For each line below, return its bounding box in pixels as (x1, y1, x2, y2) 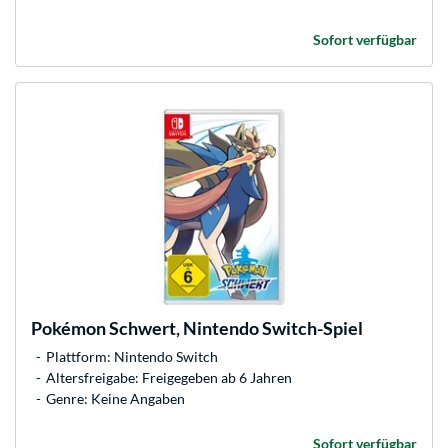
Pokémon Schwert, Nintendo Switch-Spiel (31, 316, 363, 339)
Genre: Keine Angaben (46, 389, 185, 407)
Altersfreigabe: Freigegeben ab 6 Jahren (46, 368, 292, 386)
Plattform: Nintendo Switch (46, 347, 218, 365)
